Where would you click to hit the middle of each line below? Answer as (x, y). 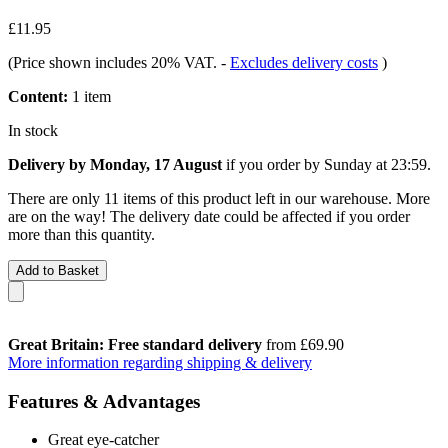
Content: (38, 96)
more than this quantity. (81, 234)
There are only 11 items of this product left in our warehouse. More (219, 198)
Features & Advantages (104, 401)
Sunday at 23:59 (375, 164)
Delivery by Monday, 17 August (115, 164)
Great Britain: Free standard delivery (135, 344)
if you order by (273, 164)
